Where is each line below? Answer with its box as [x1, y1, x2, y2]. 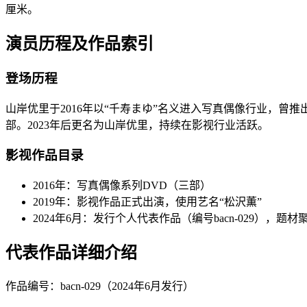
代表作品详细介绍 [5, 243, 137, 262]
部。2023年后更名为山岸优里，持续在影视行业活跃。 [5, 119, 269, 131]
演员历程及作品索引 [5, 34, 153, 53]
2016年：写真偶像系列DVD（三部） [33, 180, 211, 192]
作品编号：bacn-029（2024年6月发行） [5, 280, 194, 292]
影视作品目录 [5, 148, 84, 163]
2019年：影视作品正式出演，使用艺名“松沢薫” [33, 196, 262, 208]
